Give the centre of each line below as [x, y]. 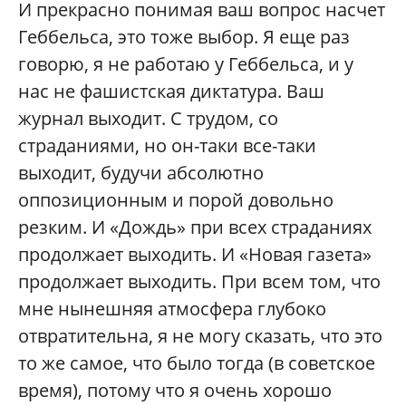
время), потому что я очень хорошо [175, 390]
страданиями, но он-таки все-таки [167, 145]
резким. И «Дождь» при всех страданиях [195, 227]
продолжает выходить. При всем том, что [199, 281]
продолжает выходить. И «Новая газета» [195, 254]
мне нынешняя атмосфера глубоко [172, 308]
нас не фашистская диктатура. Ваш [171, 91]
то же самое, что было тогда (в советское [197, 362]
